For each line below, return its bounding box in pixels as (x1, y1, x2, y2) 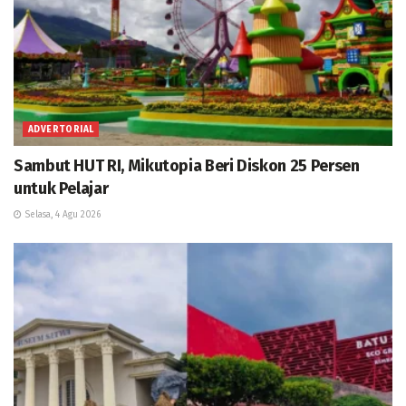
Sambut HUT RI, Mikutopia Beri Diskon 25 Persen (14, 155, 360, 176)
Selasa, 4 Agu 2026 (22, 208, 101, 220)
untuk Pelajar (14, 178, 109, 198)
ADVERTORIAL (28, 123, 94, 135)
